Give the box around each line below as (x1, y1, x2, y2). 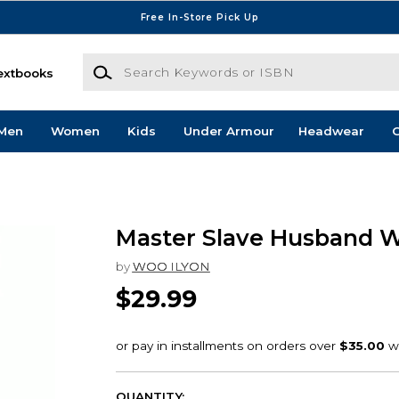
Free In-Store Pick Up (140, 11, 259, 23)
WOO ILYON (132, 258, 210, 273)
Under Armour (183, 124, 274, 139)
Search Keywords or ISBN (81, 54, 241, 69)
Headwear (297, 124, 364, 139)
